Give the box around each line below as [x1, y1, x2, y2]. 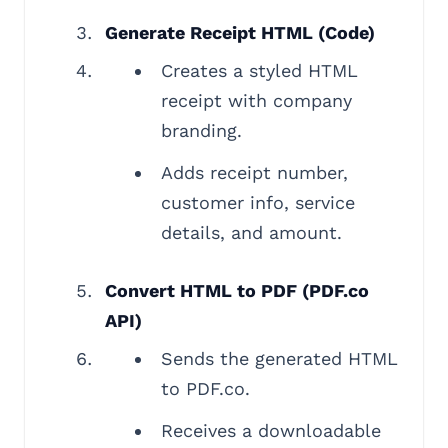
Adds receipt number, [161, 162, 348, 183]
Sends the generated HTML [161, 348, 398, 369]
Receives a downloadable [161, 420, 381, 441]
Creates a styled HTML [161, 60, 358, 81]
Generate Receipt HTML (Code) [105, 22, 375, 43]
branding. [161, 120, 242, 141]
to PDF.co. [161, 378, 250, 399]
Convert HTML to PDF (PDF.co [105, 280, 369, 301]
